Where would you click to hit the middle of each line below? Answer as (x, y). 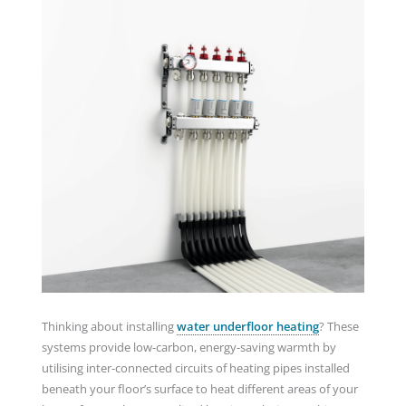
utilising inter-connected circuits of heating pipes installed (195, 367)
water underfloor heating (247, 326)
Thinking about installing (109, 326)
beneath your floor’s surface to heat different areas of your (199, 388)
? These (338, 326)
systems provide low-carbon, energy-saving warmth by (188, 347)
